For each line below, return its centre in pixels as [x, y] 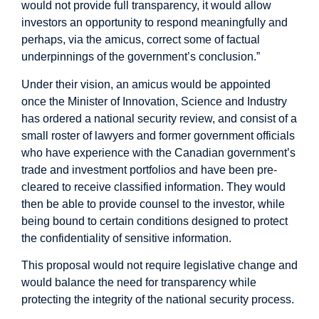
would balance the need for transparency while [139, 282]
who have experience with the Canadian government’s [158, 152]
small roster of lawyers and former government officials [158, 135]
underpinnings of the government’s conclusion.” [141, 57]
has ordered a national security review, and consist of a [159, 118]
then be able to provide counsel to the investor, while [153, 204]
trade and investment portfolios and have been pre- [149, 169]
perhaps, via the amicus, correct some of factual [141, 40]
